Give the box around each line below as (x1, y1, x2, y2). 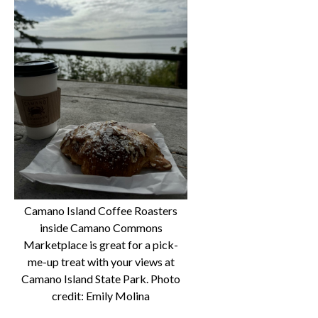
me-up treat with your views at (27, 255, 175, 269)
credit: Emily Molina (52, 289, 150, 303)
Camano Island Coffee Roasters (24, 204, 177, 218)
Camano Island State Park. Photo (21, 272, 180, 286)
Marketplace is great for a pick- (23, 238, 178, 252)
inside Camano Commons (39, 221, 163, 235)
